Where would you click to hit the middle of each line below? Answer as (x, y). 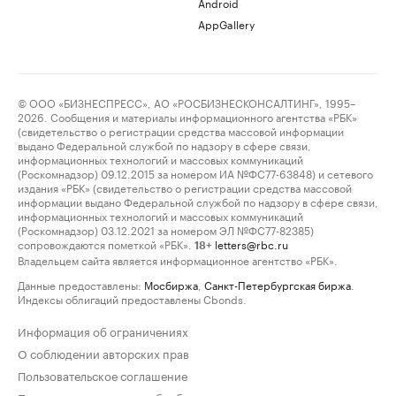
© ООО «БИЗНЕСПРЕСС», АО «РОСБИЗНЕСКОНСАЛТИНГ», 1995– (187, 102)
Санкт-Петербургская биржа (278, 284)
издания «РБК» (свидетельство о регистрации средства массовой (185, 187)
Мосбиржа (171, 284)
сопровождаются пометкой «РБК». (105, 244)
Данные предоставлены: (80, 284)
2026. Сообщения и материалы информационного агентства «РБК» (187, 116)
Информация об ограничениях (103, 331)
